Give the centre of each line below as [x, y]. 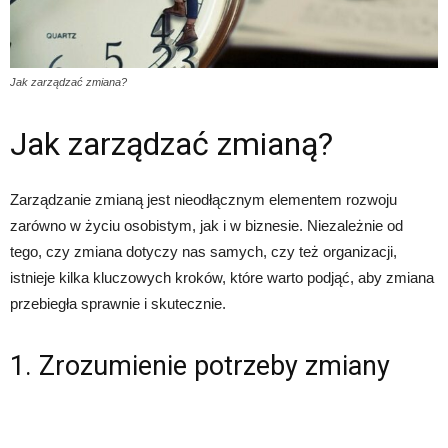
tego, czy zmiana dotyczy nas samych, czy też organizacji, [203, 252]
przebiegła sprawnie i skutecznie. [118, 304]
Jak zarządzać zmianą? [171, 144]
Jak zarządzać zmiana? [68, 82]
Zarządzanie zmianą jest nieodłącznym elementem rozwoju [203, 200]
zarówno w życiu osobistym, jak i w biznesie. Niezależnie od [206, 226]
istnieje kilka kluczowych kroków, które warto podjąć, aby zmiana [222, 278]
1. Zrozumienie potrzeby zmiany [200, 366]
